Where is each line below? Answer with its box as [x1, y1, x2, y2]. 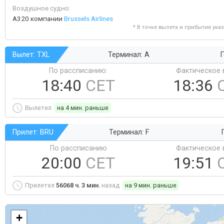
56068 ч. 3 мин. [56, 181, 100, 189]
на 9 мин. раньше [125, 181, 176, 189]
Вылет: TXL [12, 50, 49, 59]
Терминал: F [108, 128, 149, 136]
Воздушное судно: [12, 4, 70, 12]
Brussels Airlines [64, 14, 113, 22]
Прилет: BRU [12, 128, 53, 136]
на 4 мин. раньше [57, 104, 108, 111]
